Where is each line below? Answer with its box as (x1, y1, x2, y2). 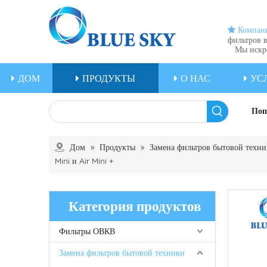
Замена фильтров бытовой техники (59, 247, 185, 258)
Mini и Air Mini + (55, 155, 113, 166)
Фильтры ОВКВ (59, 225, 115, 237)
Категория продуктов (69, 197, 201, 215)
